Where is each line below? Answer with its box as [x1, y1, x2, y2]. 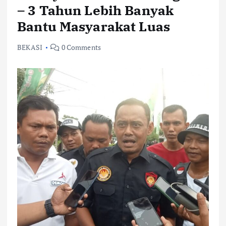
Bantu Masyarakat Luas [17, 18, 171, 35]
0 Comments [60, 42, 101, 52]
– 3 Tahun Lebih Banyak [17, 2, 174, 19]
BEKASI [17, 42, 42, 52]
